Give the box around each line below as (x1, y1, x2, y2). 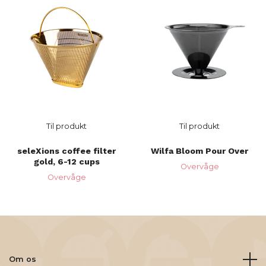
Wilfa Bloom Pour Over (151, 146, 248, 156)
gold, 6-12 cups (33, 157, 100, 167)
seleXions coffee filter (17, 146, 116, 156)
